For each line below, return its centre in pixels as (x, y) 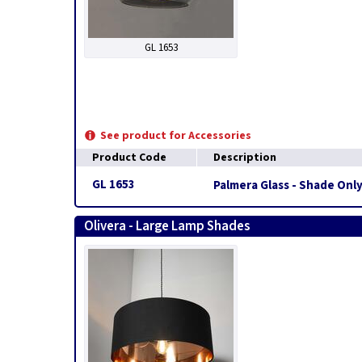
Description (245, 158)
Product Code (129, 158)
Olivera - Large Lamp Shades (167, 226)
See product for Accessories (176, 136)
